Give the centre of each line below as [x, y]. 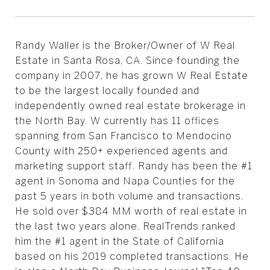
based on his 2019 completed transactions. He [132, 256]
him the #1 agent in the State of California [120, 241]
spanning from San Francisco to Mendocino [124, 136]
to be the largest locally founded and [107, 90]
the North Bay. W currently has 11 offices [117, 121]
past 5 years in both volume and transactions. [129, 196]
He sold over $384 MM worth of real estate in [131, 211]
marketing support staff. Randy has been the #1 [134, 166]
